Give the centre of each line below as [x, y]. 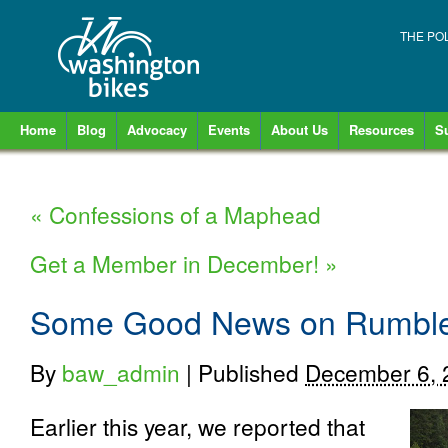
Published [251, 372]
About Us [299, 129]
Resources [381, 129]
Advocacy [157, 129]
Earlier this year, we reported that [197, 426]
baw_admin [121, 372]
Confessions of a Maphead [182, 214]
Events [229, 129]
